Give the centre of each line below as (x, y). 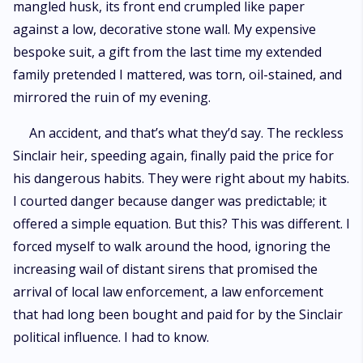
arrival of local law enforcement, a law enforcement (168, 292)
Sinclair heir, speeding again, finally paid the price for (173, 156)
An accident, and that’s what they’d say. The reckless (186, 133)
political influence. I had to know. (111, 337)
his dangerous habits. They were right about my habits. (181, 178)
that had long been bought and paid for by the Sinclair (178, 314)
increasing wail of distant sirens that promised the (165, 269)
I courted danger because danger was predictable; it (170, 201)
